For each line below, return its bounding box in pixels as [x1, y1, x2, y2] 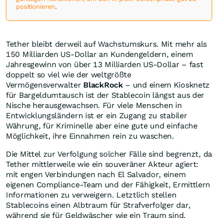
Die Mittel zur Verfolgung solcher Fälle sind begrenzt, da [6, 149, 212, 159]
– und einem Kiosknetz [123, 80, 210, 90]
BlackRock [83, 80, 123, 90]
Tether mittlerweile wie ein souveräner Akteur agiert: [6, 160, 199, 169]
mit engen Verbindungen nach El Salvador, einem [6, 170, 186, 180]
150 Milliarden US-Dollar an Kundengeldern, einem [6, 50, 193, 59]
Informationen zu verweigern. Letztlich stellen [6, 190, 177, 200]
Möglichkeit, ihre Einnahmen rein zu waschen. [6, 131, 174, 141]
